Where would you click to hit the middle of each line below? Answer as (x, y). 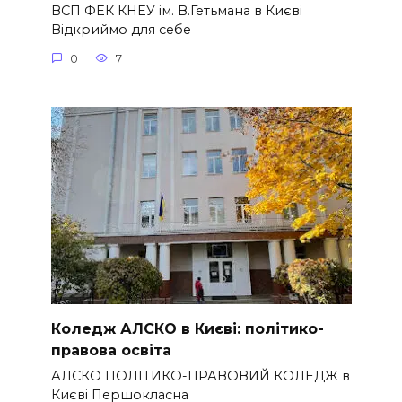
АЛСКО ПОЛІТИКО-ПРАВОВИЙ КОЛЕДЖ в (200, 376)
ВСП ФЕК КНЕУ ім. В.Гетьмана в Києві (176, 11)
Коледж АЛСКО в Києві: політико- (187, 328)
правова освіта (111, 350)
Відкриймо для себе (121, 30)
